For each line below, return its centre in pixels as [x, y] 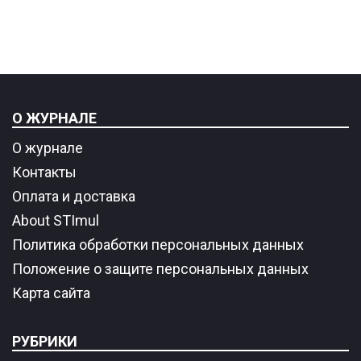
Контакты [44, 172]
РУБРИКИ [45, 342]
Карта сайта [51, 293]
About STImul [56, 221]
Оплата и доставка [74, 197]
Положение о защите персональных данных [160, 269]
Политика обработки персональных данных [158, 245]
